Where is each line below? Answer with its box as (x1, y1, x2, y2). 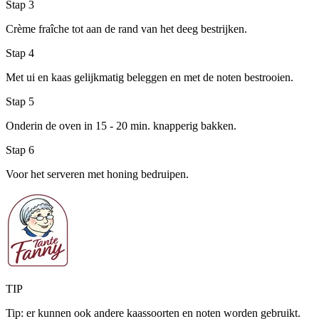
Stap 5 (6, 95, 34, 108)
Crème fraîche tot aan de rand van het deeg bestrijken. (6, 23, 247, 36)
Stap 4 (6, 47, 34, 60)
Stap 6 (6, 144, 34, 157)
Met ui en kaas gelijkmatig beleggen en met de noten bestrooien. (6, 71, 293, 84)
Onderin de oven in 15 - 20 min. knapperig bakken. (6, 120, 236, 132)
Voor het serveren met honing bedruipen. (6, 168, 189, 181)
